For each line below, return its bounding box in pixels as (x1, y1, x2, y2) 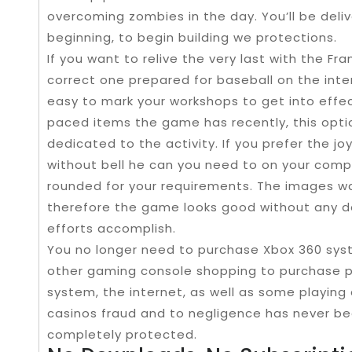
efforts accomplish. (47, 219, 176, 236)
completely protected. (47, 325, 197, 343)
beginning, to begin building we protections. (47, 28, 337, 46)
